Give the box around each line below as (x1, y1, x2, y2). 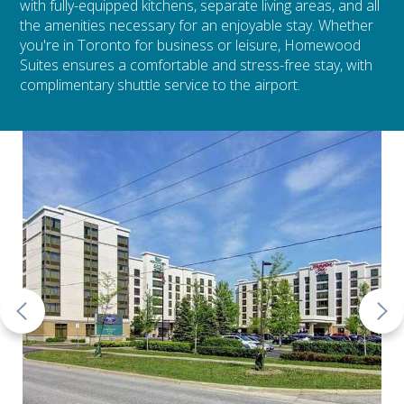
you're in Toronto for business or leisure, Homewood (20, 35, 362, 55)
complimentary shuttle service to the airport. (20, 75, 301, 95)
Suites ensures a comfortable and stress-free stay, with (20, 55, 373, 75)
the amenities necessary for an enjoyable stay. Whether (20, 15, 374, 35)
